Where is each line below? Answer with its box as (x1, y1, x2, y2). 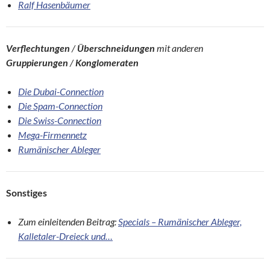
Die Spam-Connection (18, 100, 102, 112)
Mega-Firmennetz (18, 129, 87, 141)
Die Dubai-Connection (18, 86, 104, 98)
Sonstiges (6, 187, 47, 199)
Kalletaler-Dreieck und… (18, 230, 113, 242)
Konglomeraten (75, 57, 139, 69)
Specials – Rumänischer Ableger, (118, 216, 242, 228)
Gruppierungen (6, 57, 68, 69)
